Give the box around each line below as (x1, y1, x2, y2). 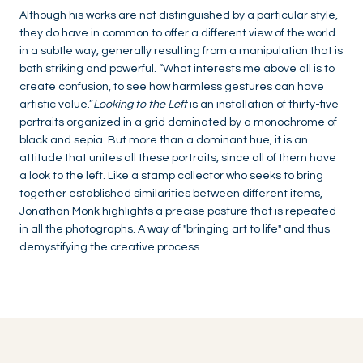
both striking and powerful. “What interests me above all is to (19, 63, 335, 75)
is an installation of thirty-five (190, 99, 339, 111)
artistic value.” (19, 99, 93, 111)
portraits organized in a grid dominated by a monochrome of (19, 117, 337, 129)
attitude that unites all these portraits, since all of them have (19, 152, 336, 164)
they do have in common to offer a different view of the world (19, 28, 335, 40)
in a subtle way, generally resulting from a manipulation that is (19, 45, 343, 58)
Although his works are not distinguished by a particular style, (19, 10, 338, 22)
